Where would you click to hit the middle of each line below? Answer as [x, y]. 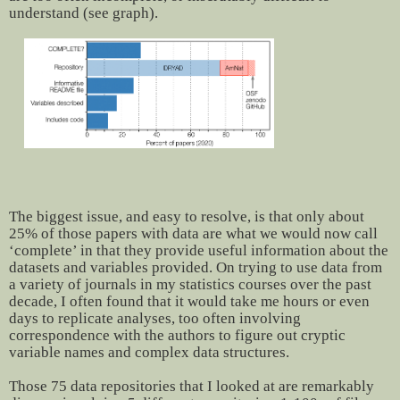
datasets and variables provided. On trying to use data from [196, 268]
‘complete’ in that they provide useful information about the [199, 251]
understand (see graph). [83, 13]
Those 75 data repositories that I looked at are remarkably [192, 387]
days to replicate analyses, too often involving [155, 319]
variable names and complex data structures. [149, 353]
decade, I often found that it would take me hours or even [189, 302]
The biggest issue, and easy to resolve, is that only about [187, 217]
